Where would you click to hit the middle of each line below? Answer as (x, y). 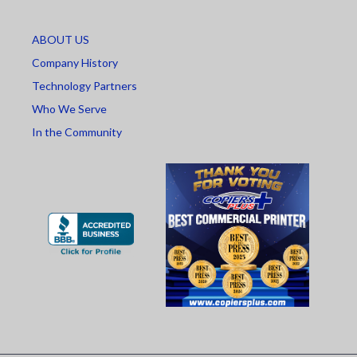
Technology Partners (84, 85)
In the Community (77, 131)
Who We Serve (69, 108)
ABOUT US (61, 39)
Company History (75, 62)
